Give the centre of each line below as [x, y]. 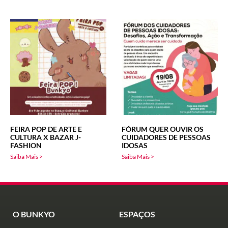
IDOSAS [135, 145]
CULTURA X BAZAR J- [46, 137]
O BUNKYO [34, 214]
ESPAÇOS [137, 214]
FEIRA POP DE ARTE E [46, 129]
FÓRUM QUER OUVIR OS [163, 129]
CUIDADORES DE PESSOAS [166, 137]
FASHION [26, 145]
